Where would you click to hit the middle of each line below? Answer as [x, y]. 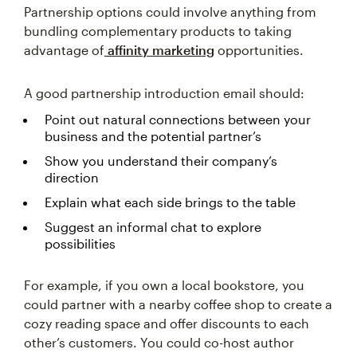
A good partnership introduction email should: [164, 93]
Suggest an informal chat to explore [153, 227]
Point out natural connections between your [178, 119]
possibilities [80, 243]
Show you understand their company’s [161, 161]
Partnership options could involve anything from [170, 12]
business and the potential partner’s [153, 136]
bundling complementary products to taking [158, 31]
